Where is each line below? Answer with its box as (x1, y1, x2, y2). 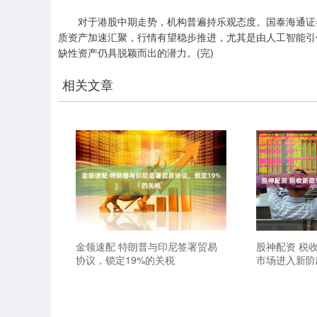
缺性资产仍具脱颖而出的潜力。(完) (58, 45, 214, 59)
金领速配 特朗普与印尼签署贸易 (76, 238, 218, 253)
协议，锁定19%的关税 (76, 252, 175, 267)
